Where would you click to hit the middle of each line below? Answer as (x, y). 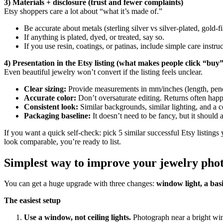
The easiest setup (32, 201)
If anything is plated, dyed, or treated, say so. (94, 37)
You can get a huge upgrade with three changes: (80, 184)
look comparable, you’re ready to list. (62, 141)
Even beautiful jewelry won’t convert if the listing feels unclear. (103, 72)
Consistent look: (51, 107)
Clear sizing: (45, 89)
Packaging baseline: (57, 115)
